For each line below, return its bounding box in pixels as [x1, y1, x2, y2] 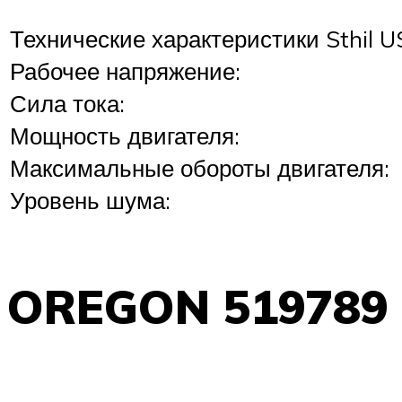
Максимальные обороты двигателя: [10, 153, 389, 182]
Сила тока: [10, 88, 125, 118]
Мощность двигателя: [10, 120, 240, 150]
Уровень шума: [10, 185, 170, 214]
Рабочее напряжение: [10, 56, 240, 85]
